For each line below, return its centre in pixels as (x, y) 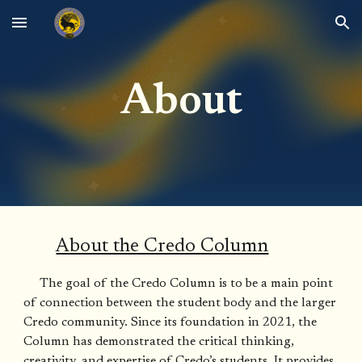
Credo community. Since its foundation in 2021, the (170, 322)
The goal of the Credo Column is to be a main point (187, 284)
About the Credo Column (162, 246)
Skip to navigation (299, 30)
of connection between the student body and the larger (180, 303)
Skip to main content (70, 30)
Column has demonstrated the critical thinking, (159, 342)
